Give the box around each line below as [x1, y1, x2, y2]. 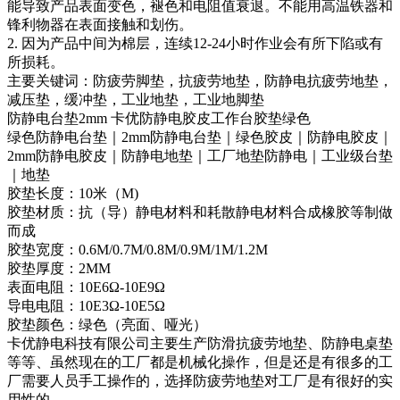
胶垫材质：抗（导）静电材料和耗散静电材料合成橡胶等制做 [7, 204, 393, 220]
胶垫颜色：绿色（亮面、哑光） [7, 317, 207, 332]
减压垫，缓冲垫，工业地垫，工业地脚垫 [7, 92, 264, 107]
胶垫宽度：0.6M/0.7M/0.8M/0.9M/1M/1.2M [7, 242, 268, 257]
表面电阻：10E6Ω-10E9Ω [7, 279, 165, 295]
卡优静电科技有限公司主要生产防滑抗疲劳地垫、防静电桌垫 [7, 336, 393, 351]
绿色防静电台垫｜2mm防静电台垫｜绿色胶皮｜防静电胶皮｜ [7, 129, 393, 145]
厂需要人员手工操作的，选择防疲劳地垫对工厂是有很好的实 [7, 373, 393, 388]
